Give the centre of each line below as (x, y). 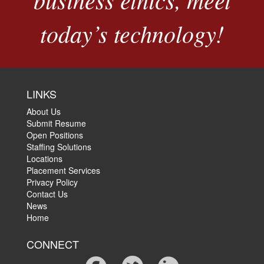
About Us (44, 111)
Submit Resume (56, 123)
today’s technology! (132, 33)
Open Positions (55, 135)
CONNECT (53, 244)
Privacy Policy (52, 182)
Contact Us (47, 194)
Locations (44, 159)
